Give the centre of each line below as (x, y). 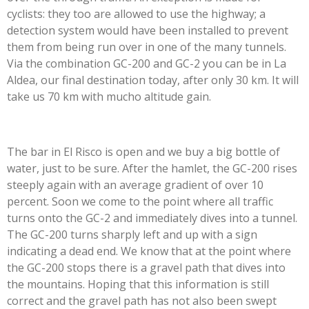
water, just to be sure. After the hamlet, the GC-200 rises (152, 169)
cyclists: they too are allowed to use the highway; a (136, 14)
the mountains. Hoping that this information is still (138, 285)
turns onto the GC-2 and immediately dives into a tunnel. (152, 218)
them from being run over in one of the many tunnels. (147, 47)
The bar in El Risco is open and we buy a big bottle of (143, 152)
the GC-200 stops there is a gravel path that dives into (146, 268)
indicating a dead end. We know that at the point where (149, 251)
